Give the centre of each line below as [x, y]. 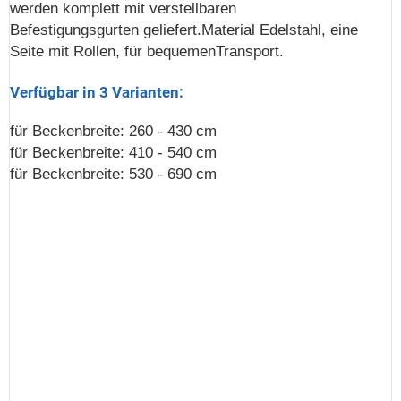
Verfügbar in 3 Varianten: [97, 93]
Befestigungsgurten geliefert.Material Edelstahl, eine [184, 30]
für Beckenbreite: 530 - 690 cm [113, 175]
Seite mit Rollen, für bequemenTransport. [147, 52]
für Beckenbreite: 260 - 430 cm [113, 132]
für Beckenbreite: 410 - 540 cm [113, 153]
